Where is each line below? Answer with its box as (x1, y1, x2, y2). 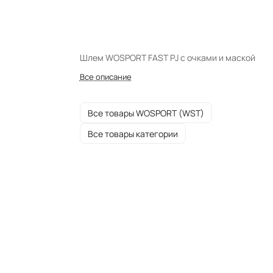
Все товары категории (87, 127, 178, 140)
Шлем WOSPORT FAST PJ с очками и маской (79, 52, 255, 63)
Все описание (79, 71, 132, 82)
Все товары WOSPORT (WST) (87, 107, 204, 119)
